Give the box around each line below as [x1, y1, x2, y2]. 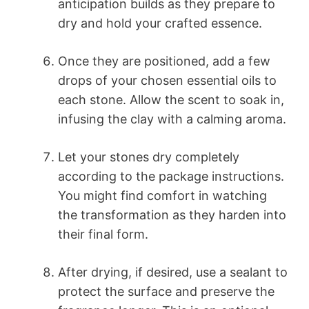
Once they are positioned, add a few [58, 54, 270, 69]
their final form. [58, 227, 148, 242]
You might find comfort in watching [58, 188, 267, 203]
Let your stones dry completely [58, 150, 239, 165]
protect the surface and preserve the [58, 284, 275, 299]
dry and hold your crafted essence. [58, 16, 262, 31]
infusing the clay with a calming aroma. [58, 112, 286, 127]
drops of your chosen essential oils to [58, 73, 277, 88]
